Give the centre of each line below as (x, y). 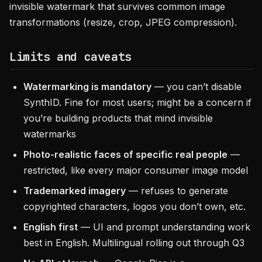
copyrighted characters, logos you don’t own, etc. (135, 206)
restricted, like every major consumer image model (136, 170)
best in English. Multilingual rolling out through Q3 (134, 243)
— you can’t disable (196, 87)
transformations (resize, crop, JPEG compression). (123, 22)
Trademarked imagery (75, 191)
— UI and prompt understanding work (164, 227)
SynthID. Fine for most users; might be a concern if (137, 102)
